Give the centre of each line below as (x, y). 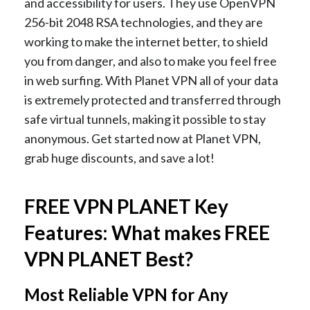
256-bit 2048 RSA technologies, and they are (144, 22)
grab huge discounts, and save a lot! (119, 157)
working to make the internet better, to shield (146, 41)
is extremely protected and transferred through (153, 99)
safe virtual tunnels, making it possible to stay (145, 119)
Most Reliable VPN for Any (126, 294)
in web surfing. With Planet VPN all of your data (151, 80)
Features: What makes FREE (147, 232)
